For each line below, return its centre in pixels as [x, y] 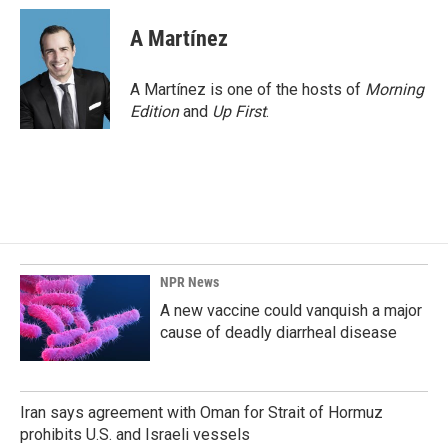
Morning [394, 89]
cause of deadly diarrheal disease [278, 332]
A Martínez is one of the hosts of [247, 89]
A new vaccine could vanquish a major [291, 310]
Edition [154, 111]
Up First [239, 111]
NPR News [189, 282]
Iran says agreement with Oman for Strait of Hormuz [201, 412]
